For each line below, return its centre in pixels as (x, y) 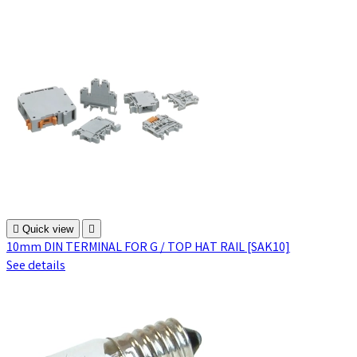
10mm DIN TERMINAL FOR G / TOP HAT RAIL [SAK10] (148, 248)
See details (36, 266)
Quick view (48, 229)
